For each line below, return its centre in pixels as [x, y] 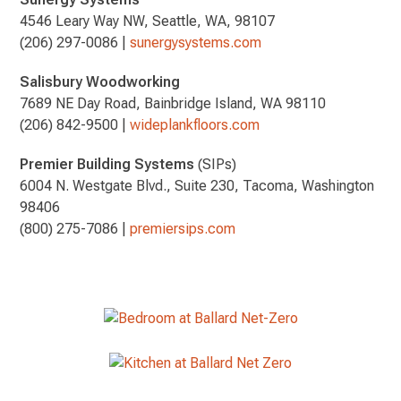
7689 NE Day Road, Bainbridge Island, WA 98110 [173, 103]
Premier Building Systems [107, 164]
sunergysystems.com [196, 42]
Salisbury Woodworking [100, 81]
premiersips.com [183, 228]
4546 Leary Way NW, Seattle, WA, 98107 [148, 21]
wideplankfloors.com [195, 124]
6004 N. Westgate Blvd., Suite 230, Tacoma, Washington [197, 185]
